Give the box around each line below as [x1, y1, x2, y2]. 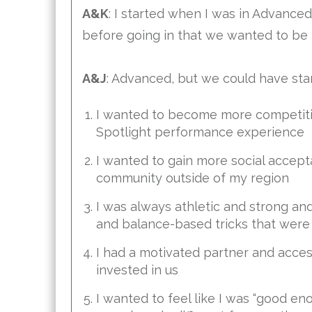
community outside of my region [96, 170, 289, 185]
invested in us [96, 262, 178, 277]
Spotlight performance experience [96, 124, 304, 139]
